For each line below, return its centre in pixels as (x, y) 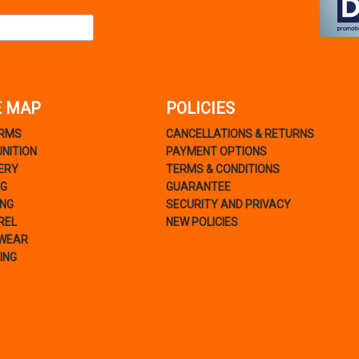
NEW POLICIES (202, 222)
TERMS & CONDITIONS (222, 169)
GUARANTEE (198, 187)
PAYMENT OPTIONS (216, 152)
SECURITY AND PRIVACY (228, 205)
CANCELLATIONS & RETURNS (240, 134)
